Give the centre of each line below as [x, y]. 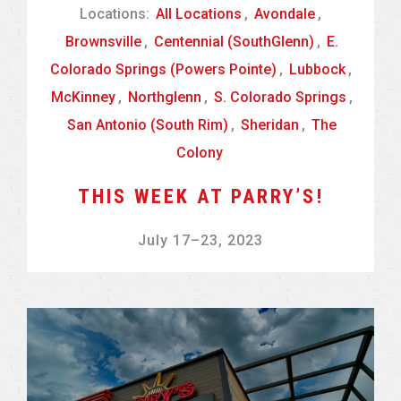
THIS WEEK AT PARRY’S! [200, 197]
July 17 [164, 241]
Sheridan [270, 125]
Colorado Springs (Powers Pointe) [163, 70]
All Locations [199, 14]
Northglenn [165, 98]
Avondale [285, 14]
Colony [199, 153]
